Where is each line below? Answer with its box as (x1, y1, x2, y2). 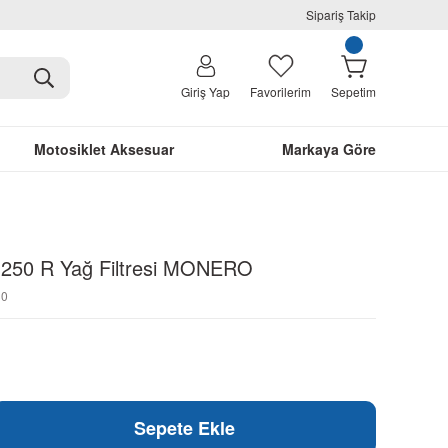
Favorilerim (250, 83, 311, 100)
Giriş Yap (181, 83, 230, 100)
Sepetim (331, 83, 376, 100)
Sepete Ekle (133, 415, 235, 441)
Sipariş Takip (306, 6, 376, 23)
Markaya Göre (282, 139, 376, 159)
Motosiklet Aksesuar (33, 139, 174, 159)
